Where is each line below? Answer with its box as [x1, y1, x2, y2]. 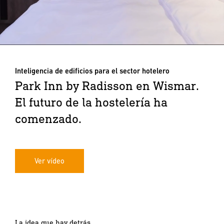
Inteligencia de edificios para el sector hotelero [15, 66, 169, 75]
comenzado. [15, 111, 81, 125]
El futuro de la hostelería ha [15, 94, 167, 109]
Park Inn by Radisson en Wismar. [15, 78, 199, 92]
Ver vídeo [34, 156, 64, 165]
